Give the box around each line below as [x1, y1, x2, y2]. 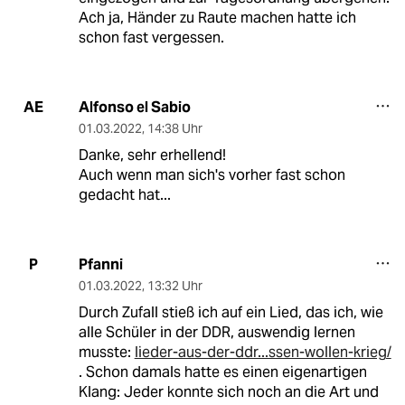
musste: [78, 342, 135, 362]
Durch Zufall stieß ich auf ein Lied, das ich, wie [78, 302, 383, 322]
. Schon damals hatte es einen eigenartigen [78, 362, 367, 381]
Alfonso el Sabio [78, 97, 191, 117]
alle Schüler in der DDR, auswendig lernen [78, 322, 355, 342]
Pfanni [78, 254, 123, 274]
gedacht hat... [78, 184, 171, 204]
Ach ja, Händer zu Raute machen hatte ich [78, 7, 356, 27]
